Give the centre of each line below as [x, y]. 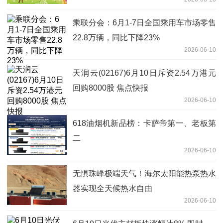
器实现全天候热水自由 [112, 188]
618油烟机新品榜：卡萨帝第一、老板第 [144, 123]
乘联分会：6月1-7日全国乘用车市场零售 [144, 22]
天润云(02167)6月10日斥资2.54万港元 [144, 73]
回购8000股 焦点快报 [111, 88]
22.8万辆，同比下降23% [116, 37]
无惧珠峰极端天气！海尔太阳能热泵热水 [144, 173]
